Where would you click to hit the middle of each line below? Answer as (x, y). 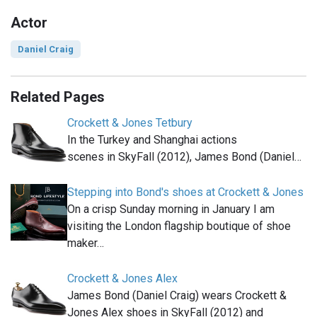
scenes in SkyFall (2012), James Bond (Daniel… (184, 156)
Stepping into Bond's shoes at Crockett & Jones (185, 192)
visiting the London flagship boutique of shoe (179, 226)
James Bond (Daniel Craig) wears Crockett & (177, 295)
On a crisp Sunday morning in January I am (171, 209)
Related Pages (58, 97)
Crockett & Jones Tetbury (130, 122)
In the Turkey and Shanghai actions (152, 139)
